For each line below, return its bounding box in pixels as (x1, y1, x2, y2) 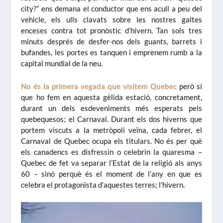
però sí (176, 81, 202, 91)
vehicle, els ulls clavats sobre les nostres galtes (21, 14, 202, 24)
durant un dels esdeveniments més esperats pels (21, 103, 202, 112)
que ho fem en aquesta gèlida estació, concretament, (21, 92, 202, 102)
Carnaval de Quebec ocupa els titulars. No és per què (21, 136, 202, 145)
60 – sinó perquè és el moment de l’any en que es (21, 169, 202, 178)
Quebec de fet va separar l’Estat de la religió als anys (21, 158, 202, 167)
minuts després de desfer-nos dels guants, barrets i (21, 36, 202, 46)
